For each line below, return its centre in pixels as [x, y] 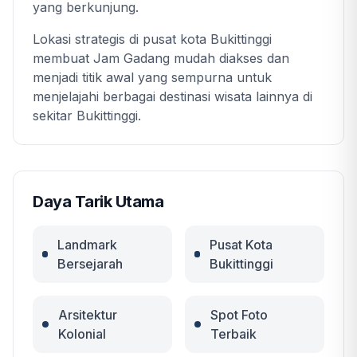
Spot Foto [239, 315]
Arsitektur [87, 315]
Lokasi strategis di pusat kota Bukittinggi [152, 39]
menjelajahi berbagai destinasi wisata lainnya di [173, 97]
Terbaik [233, 334]
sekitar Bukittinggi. [87, 116]
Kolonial [82, 334]
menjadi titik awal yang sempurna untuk [152, 78]
